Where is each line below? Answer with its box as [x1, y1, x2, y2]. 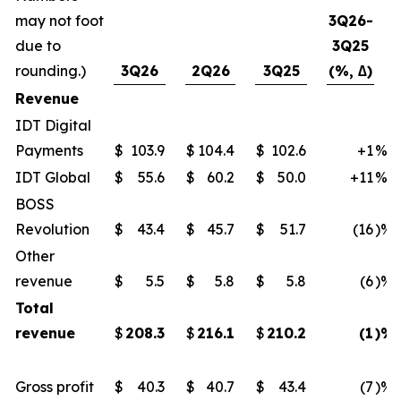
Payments [15, 141, 83, 159]
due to [15, 37, 61, 55]
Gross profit [15, 378, 94, 396]
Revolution [15, 220, 90, 238]
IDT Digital [15, 116, 91, 134]
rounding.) [15, 62, 86, 80]
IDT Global [15, 168, 90, 186]
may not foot [15, 12, 104, 30]
